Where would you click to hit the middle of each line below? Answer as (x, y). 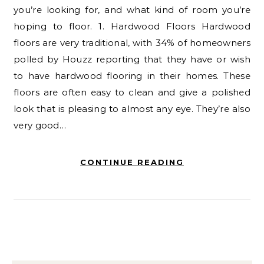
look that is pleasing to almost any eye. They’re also (132, 108)
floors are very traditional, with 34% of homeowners (132, 42)
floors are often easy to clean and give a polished (132, 92)
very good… (40, 125)
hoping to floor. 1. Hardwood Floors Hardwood (132, 26)
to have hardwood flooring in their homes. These (132, 75)
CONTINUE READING (132, 162)
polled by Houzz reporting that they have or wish (132, 59)
